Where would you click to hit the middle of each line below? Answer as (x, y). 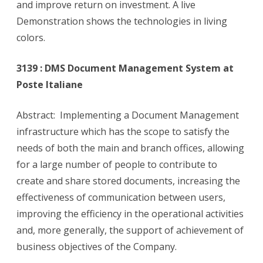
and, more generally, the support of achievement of (130, 230)
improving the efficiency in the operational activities (130, 214)
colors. (31, 38)
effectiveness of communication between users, (121, 198)
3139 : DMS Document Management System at (125, 68)
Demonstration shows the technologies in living (122, 21)
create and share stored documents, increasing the (128, 181)
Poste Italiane (50, 85)
